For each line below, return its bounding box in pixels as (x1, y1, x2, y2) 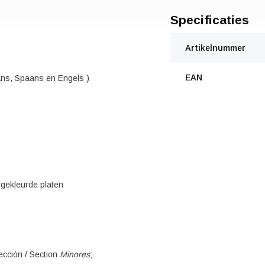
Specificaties (170, 13, 249, 27)
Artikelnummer (185, 43, 245, 53)
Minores (59, 250, 90, 259)
